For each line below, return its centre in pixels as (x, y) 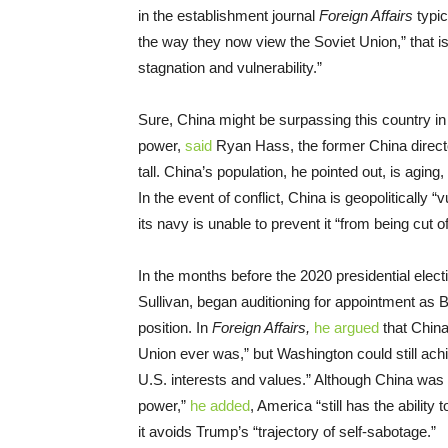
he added (220, 406)
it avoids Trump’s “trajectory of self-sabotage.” (287, 432)
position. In (175, 328)
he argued (346, 328)
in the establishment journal (228, 16)
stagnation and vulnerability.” (230, 68)
